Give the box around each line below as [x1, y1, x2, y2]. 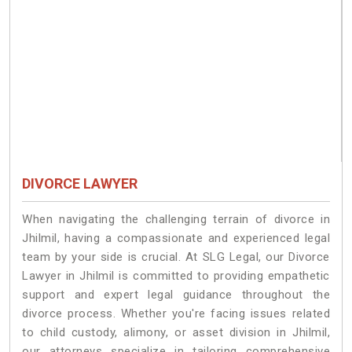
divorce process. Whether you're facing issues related [22, 306, 330, 321]
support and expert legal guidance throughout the [22, 288, 330, 302]
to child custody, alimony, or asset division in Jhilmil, [22, 325, 330, 340]
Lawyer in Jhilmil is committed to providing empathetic [22, 269, 330, 284]
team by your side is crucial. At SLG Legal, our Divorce [22, 250, 330, 265]
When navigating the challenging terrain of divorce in [22, 212, 330, 227]
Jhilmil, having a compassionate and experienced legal [22, 231, 330, 246]
